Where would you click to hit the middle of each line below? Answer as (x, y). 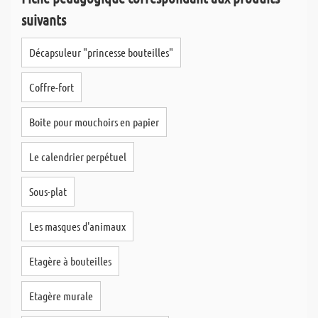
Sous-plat (48, 191)
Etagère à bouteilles (70, 261)
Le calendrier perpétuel (78, 157)
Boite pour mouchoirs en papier (94, 122)
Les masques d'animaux (77, 226)
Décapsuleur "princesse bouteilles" (101, 52)
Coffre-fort (51, 87)
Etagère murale (61, 296)
